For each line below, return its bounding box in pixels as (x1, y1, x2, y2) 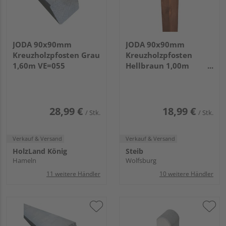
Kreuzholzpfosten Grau (13, 49, 100, 60)
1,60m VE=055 (13, 60, 65, 71)
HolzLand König (13, 146, 67, 156)
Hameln (13, 155, 36, 165)
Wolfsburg (126, 155, 156, 165)
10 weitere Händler (159, 169, 213, 178)
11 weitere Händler (46, 169, 100, 178)
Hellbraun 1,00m (126, 60, 189, 71)
